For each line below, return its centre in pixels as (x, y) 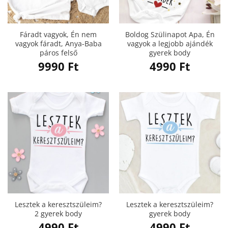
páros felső (58, 53)
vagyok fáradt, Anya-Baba (58, 44)
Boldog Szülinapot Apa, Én (170, 35)
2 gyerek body (58, 214)
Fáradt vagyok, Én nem (58, 35)
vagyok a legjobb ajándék (170, 44)
